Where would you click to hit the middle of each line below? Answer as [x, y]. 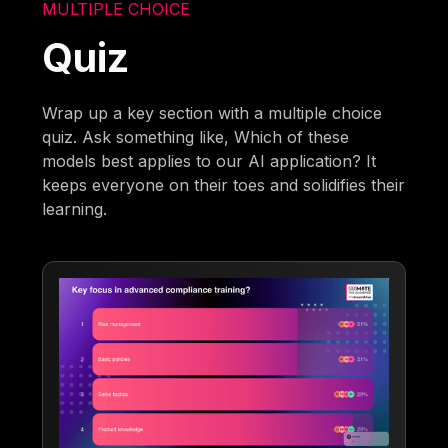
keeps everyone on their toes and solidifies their [224, 184]
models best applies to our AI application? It [209, 160]
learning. [75, 208]
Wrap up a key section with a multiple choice [212, 112]
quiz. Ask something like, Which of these [196, 136]
